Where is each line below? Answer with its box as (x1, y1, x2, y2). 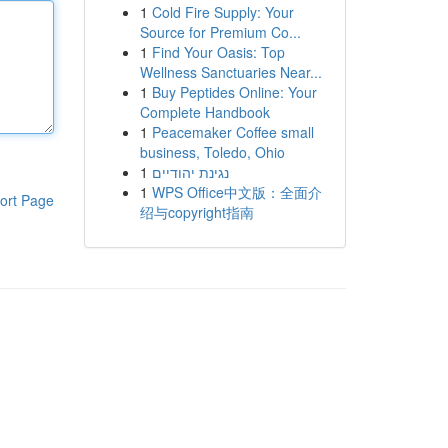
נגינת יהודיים (151, 162, 229, 182)
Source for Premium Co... (139, 22, 301, 42)
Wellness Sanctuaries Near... (139, 62, 322, 82)
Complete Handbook (139, 102, 270, 122)
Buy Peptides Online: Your (151, 82, 317, 102)
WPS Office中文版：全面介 (151, 182, 322, 202)
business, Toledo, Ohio (139, 142, 285, 162)
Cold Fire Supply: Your (151, 2, 294, 22)
